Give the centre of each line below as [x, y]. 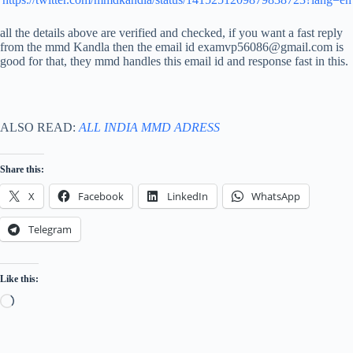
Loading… [41, 299]
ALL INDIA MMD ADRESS [149, 127]
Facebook [101, 196]
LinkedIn [188, 196]
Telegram [50, 229]
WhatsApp [276, 196]
